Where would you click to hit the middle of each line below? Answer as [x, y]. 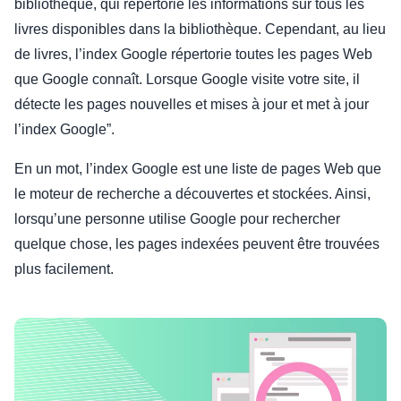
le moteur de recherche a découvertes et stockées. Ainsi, [192, 194]
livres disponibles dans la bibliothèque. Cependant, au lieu [200, 30]
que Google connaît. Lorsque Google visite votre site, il [187, 80]
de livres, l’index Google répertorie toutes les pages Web [193, 55]
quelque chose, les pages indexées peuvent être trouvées [197, 244]
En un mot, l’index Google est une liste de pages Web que [198, 169]
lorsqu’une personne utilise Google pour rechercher [177, 219]
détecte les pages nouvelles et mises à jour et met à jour [192, 105]
